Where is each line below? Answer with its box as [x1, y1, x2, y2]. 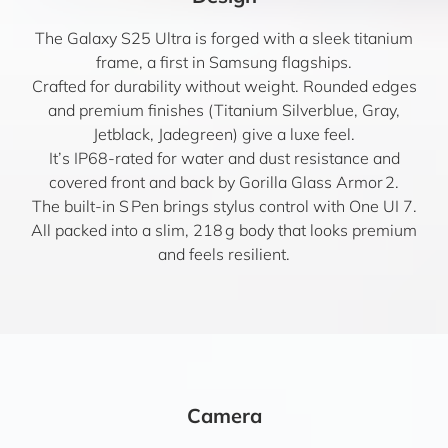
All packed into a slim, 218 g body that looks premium [31, 220, 417, 240]
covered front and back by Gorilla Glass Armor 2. [49, 172, 399, 192]
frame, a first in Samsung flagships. [96, 52, 352, 72]
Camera [186, 403, 262, 428]
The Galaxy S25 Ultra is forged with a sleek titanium [35, 28, 413, 48]
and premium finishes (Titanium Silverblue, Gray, [48, 100, 400, 120]
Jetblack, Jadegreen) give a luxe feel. [93, 124, 355, 144]
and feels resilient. [158, 244, 290, 264]
